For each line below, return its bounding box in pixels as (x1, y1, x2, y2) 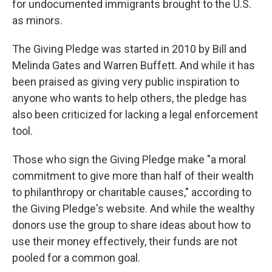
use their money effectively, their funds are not (12, 235, 237, 248)
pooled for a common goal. (12, 251, 140, 265)
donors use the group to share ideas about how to (12, 219, 251, 232)
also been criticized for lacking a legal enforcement (12, 108, 258, 121)
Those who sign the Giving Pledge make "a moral (12, 153, 246, 166)
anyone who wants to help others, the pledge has (12, 92, 247, 105)
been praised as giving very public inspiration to (12, 75, 239, 89)
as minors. (12, 14, 63, 27)
